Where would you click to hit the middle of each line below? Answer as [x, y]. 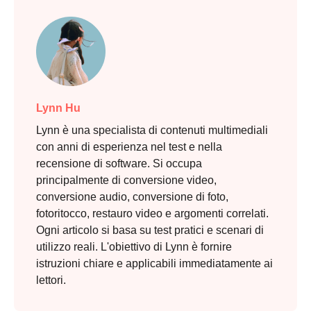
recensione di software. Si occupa [119, 164]
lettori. [51, 280]
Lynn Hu [58, 108]
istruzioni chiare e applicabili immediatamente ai [154, 264]
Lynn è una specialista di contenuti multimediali [152, 131]
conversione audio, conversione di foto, [132, 197]
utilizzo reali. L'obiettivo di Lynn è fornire [134, 247]
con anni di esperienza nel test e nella [129, 147]
